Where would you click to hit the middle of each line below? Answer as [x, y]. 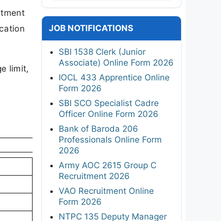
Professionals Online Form [110, 139]
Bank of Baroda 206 [98, 129]
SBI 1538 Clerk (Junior [102, 52]
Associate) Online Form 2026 [116, 62]
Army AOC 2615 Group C [108, 165]
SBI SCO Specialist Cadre [109, 103]
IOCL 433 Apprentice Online [114, 77]
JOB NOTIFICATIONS [91, 28]
